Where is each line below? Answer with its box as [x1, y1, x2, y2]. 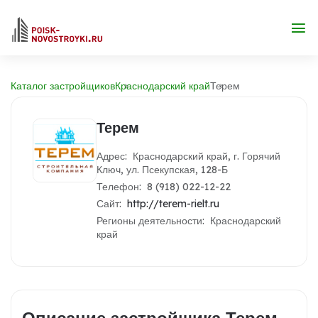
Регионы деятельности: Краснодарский [97, 214, 281, 227]
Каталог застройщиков [11, 79, 115, 92]
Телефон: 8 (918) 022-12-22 [97, 180, 231, 193]
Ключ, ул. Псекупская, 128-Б [97, 163, 228, 176]
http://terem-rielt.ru [127, 197, 219, 210]
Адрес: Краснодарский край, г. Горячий [97, 150, 280, 163]
